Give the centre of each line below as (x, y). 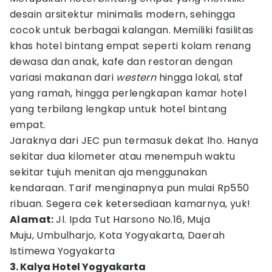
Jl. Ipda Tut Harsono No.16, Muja (133, 219)
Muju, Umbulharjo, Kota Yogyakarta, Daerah (117, 235)
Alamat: (33, 219)
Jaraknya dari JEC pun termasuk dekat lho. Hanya (134, 141)
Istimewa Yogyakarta (63, 251)
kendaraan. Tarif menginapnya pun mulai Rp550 (130, 188)
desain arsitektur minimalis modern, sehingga (123, 14)
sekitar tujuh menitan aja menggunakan (109, 172)
